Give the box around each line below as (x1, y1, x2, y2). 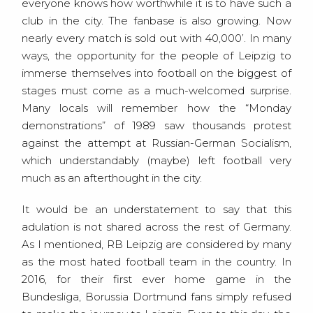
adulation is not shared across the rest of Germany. (22, 220, 291, 234)
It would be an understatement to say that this (22, 203, 291, 217)
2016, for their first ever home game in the (22, 272, 291, 286)
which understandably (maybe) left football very (22, 154, 291, 168)
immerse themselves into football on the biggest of (22, 66, 291, 80)
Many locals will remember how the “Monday (22, 101, 291, 115)
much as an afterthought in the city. (22, 171, 203, 185)
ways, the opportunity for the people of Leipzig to (22, 49, 291, 63)
